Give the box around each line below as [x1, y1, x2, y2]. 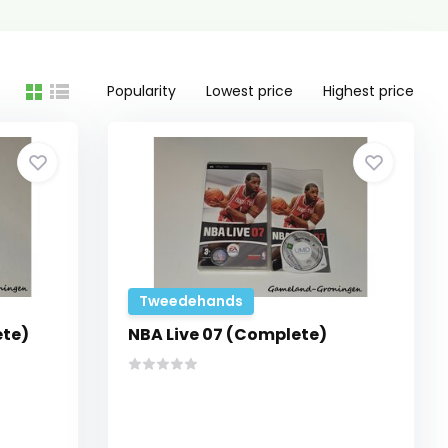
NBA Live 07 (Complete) [128, 323, 328, 346]
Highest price [323, 81, 415, 101]
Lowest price [206, 81, 294, 101]
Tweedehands [139, 291, 244, 311]
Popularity [107, 81, 177, 101]
